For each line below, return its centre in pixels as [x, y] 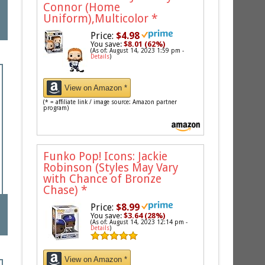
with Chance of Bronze [103, 179]
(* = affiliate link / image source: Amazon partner [110, 102]
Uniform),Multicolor [98, 18]
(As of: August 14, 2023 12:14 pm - [139, 222]
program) [56, 108]
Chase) [62, 190]
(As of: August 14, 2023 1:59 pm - [138, 50]
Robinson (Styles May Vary [111, 167]
